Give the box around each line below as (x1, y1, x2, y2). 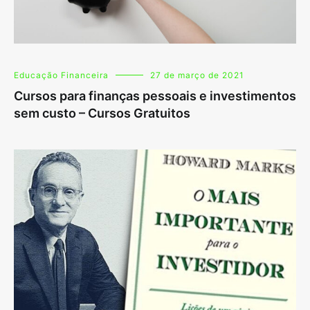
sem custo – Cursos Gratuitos (14, 106, 190, 121)
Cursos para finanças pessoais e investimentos (14, 89, 296, 104)
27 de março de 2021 (150, 70, 244, 81)
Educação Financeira (14, 70, 109, 81)
